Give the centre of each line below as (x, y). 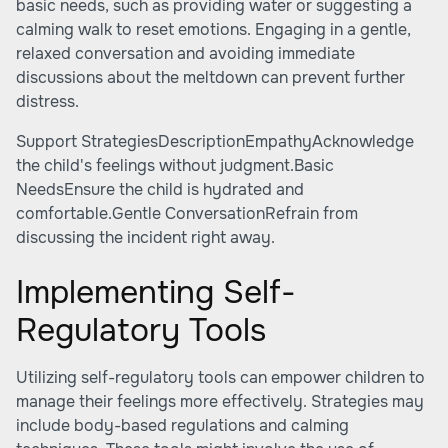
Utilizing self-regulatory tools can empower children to (220, 377)
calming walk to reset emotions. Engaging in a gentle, (213, 29)
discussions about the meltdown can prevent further (210, 77)
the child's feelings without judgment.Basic (175, 165)
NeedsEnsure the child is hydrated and (160, 189)
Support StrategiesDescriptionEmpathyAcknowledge (215, 141)
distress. (47, 101)
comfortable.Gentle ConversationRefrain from (187, 213)
